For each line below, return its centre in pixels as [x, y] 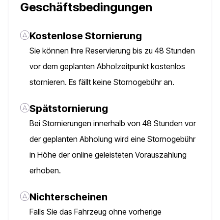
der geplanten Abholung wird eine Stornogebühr [112, 139]
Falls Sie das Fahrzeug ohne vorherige [96, 212]
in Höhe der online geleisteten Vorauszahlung [108, 155]
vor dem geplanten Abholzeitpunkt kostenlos [107, 66]
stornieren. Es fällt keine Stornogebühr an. [102, 82]
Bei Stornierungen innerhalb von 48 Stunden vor [113, 123]
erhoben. [45, 170]
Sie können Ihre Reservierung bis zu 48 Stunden [112, 51]
